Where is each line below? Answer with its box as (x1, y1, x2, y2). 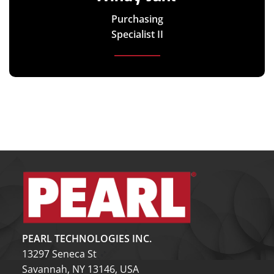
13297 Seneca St (21, 246, 97, 261)
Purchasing (111, 12, 163, 26)
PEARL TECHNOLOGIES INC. (21, 231, 152, 245)
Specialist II (111, 28, 163, 42)
